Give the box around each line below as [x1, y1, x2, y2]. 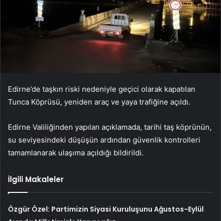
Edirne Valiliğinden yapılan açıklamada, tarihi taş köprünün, [8, 122, 212, 132]
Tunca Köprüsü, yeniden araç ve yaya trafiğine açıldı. [8, 97, 190, 107]
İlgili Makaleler [8, 174, 64, 185]
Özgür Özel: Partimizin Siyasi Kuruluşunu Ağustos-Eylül [8, 204, 204, 215]
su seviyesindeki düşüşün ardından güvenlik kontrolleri [8, 135, 200, 145]
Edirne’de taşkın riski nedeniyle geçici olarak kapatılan [8, 84, 195, 94]
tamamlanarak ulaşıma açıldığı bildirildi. [8, 148, 144, 158]
